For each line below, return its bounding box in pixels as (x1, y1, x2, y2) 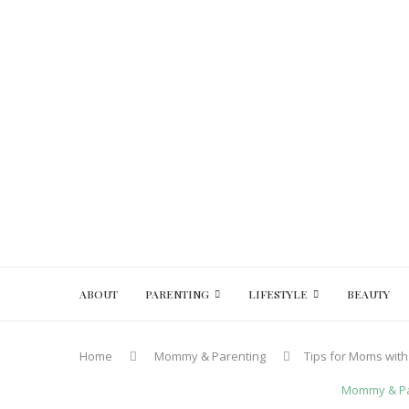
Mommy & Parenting (154, 348, 266, 364)
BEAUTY (347, 287, 390, 301)
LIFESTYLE (248, 287, 308, 301)
